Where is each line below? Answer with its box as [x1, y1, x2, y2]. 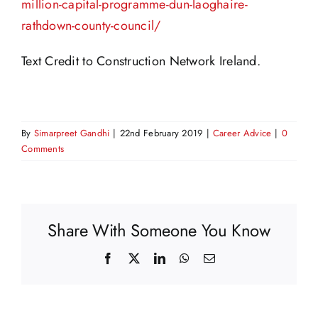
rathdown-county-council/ [21, 16, 161, 35]
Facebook [113, 251, 159, 263]
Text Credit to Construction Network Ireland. [21, 52, 261, 71]
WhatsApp [189, 251, 239, 263]
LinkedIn [165, 251, 208, 263]
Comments [21, 142, 65, 156]
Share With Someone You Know [48, 217, 270, 243]
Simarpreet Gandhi [33, 126, 110, 141]
